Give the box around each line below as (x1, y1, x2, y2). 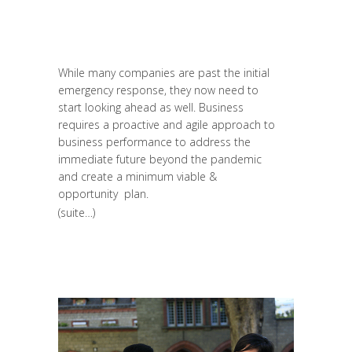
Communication (58, 46, 139, 61)
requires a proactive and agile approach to (58, 116, 275, 132)
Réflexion (58, 25, 104, 41)
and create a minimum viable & (58, 168, 217, 184)
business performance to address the (58, 134, 251, 149)
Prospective (168, 5, 227, 20)
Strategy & (163, 25, 214, 41)
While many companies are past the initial (58, 64, 269, 80)
